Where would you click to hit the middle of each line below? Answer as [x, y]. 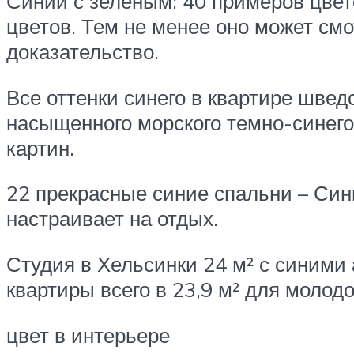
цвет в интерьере [88, 335]
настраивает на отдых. [112, 218]
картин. [40, 147]
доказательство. [83, 52]
